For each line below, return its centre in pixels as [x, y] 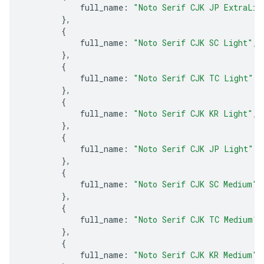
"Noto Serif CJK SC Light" [193, 42]
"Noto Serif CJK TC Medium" [196, 219]
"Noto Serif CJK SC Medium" [195, 184]
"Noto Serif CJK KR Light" [193, 113]
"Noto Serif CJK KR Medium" [195, 255]
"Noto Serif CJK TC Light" [193, 78]
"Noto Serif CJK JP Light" [193, 148]
